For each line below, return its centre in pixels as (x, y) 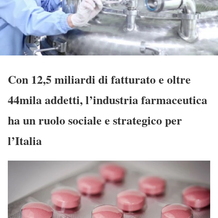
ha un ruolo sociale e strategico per (95, 120)
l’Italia (25, 140)
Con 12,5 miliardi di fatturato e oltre (99, 79)
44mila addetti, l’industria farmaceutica (108, 99)
